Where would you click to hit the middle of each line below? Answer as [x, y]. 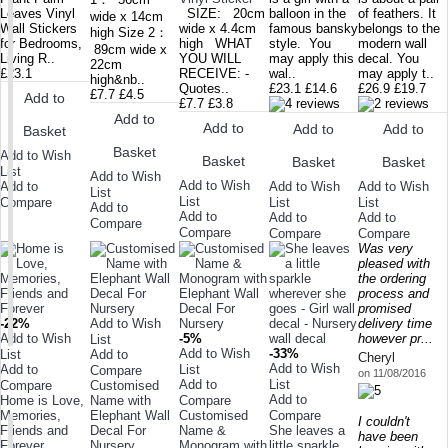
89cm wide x [128, 49]
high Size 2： [128, 32]
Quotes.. [204, 88]
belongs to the [399, 28]
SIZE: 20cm [222, 13]
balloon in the [307, 13]
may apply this [311, 58]
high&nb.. [117, 79]
